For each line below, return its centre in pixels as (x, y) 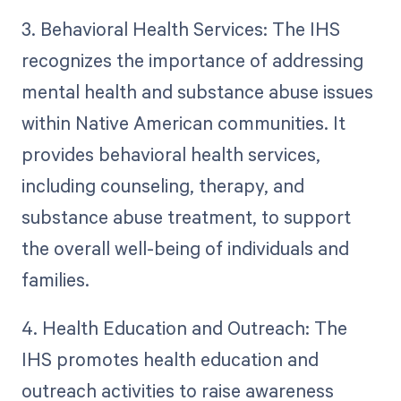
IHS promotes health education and (170, 358)
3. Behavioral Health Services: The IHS (180, 28)
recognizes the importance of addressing (192, 60)
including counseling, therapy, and (162, 185)
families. (55, 279)
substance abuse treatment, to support (186, 216)
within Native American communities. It (183, 122)
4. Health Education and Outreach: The (184, 327)
